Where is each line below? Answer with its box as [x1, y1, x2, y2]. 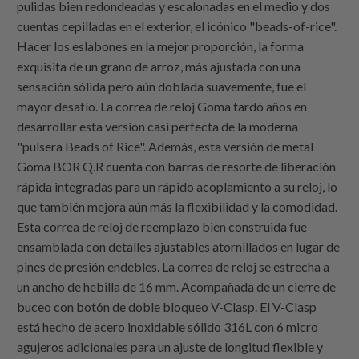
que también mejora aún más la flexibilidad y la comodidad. [17, 199, 338, 215]
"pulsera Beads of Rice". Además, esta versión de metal [17, 139, 314, 155]
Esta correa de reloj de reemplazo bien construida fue [17, 219, 308, 235]
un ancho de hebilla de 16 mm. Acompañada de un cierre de [17, 279, 337, 295]
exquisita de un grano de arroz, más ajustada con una [17, 58, 301, 75]
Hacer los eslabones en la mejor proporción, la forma [17, 38, 305, 54]
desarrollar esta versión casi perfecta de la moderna [17, 119, 299, 135]
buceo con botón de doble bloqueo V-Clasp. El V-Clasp [17, 299, 317, 315]
